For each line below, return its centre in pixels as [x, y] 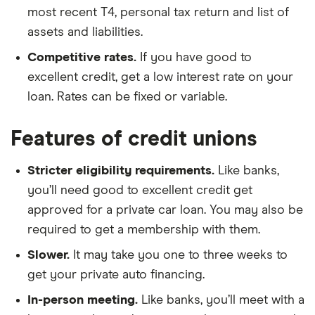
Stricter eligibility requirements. [121, 171]
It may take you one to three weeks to [179, 255]
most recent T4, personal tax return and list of [158, 12]
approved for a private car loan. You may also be [165, 210]
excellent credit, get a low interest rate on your [160, 77]
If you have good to [196, 57]
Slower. [49, 255]
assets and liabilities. [85, 32]
